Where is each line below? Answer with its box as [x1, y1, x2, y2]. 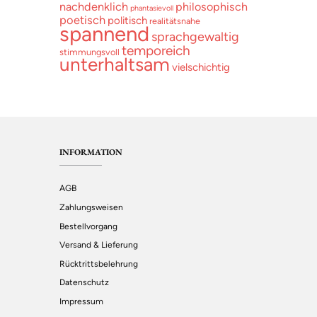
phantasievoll [130, 3, 173, 13]
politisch [108, 13, 147, 27]
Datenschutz [59, 277, 109, 288]
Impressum [59, 296, 103, 306]
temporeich [122, 42, 190, 59]
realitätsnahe [149, 15, 200, 26]
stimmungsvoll [59, 46, 120, 57]
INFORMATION [59, 146, 122, 158]
